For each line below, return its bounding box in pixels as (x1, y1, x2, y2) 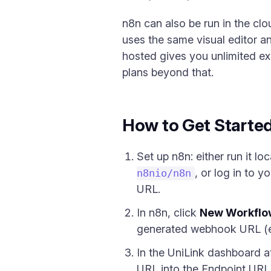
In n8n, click (137, 206, 200, 219)
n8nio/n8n (137, 168, 191, 179)
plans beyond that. (122, 66, 214, 79)
